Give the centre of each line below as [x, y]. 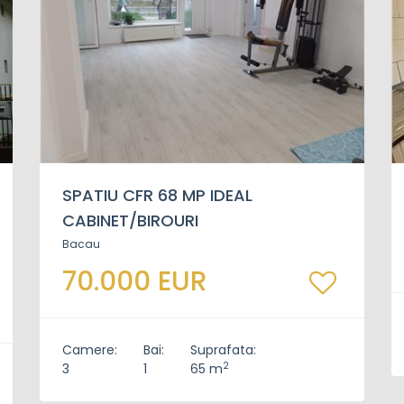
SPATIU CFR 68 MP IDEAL [157, 195]
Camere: [90, 350]
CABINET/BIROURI [130, 220]
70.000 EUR [135, 281]
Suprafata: [223, 350]
